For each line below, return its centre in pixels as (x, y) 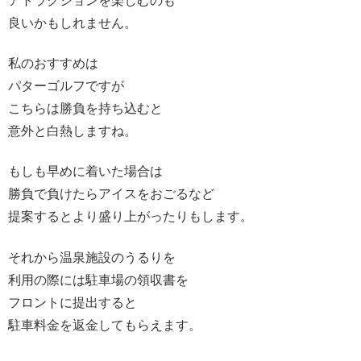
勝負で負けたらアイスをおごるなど (111, 194)
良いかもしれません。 (73, 23)
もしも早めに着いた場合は (85, 172)
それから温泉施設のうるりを (92, 257)
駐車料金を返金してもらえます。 (105, 325)
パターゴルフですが (66, 86)
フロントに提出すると (73, 302)
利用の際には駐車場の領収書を (98, 280)
